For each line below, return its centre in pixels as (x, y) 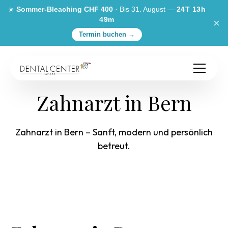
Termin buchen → (107, 35)
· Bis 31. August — (145, 9)
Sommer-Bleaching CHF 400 (65, 9)
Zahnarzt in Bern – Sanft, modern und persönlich (114, 132)
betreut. (114, 146)
